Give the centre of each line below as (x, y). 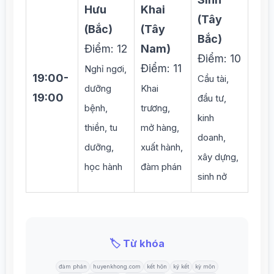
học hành (103, 167)
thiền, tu (101, 128)
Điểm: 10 (219, 58)
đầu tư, (212, 98)
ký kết (181, 266)
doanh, (212, 137)
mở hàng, (160, 128)
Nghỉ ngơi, (106, 69)
